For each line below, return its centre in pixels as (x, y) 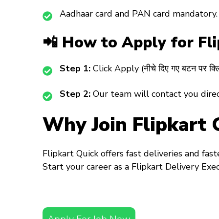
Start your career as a (87, 166)
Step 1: (75, 69)
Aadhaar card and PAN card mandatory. (139, 14)
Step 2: (75, 94)
